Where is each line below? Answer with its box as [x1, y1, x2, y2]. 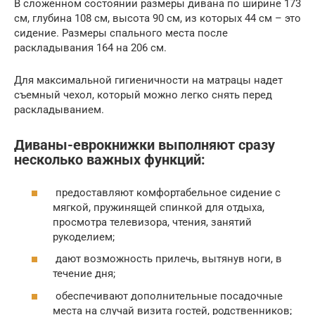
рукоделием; [53, 230, 115, 243]
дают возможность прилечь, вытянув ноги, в [53, 252, 282, 266]
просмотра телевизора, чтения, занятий [53, 215, 252, 229]
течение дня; [53, 267, 115, 281]
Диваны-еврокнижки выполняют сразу [14, 137, 275, 154]
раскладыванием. [14, 103, 104, 116]
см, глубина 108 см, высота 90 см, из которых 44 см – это [14, 12, 301, 25]
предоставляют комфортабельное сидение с [53, 186, 281, 199]
